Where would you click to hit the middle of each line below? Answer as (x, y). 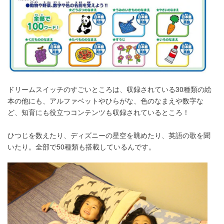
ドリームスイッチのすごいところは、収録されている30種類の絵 (109, 89)
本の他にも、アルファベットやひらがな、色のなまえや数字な (105, 101)
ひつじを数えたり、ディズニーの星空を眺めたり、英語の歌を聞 (109, 135)
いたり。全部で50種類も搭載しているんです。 (81, 147)
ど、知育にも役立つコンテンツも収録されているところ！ (98, 112)
